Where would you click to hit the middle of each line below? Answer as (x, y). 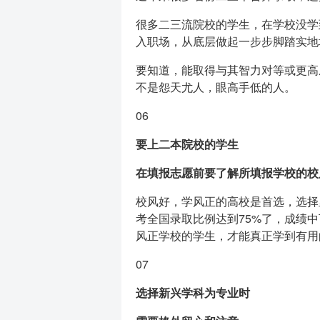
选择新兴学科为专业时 (192, 292)
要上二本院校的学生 (187, 144)
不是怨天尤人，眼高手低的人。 (215, 87)
